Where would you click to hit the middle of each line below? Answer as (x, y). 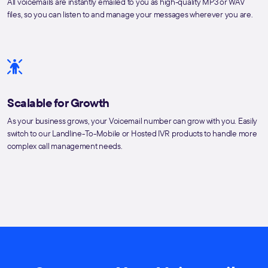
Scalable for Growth (58, 103)
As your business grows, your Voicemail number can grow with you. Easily (133, 121)
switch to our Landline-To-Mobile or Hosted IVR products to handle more (132, 134)
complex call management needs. (65, 146)
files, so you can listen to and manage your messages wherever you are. (130, 15)
